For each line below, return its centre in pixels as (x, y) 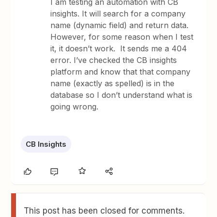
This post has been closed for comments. (104, 211)
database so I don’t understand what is (122, 95)
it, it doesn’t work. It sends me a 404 (119, 48)
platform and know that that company (121, 72)
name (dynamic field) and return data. (121, 25)
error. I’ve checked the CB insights (114, 60)
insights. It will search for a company (118, 14)
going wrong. (75, 107)
